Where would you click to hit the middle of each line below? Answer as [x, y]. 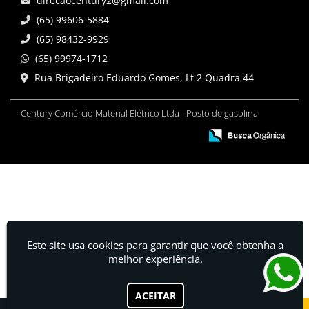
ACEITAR [155, 296]
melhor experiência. [155, 259]
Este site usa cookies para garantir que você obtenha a [156, 245]
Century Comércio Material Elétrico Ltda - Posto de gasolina [139, 113]
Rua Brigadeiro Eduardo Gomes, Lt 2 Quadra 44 [144, 78]
